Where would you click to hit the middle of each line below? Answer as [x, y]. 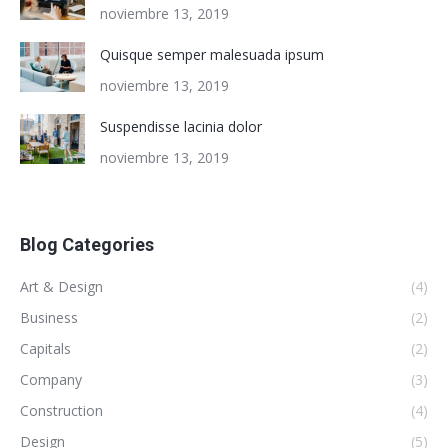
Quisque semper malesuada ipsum [212, 55]
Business [49, 318]
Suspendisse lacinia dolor [181, 127]
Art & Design [61, 287]
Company [51, 380]
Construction [61, 411]
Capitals [45, 349]
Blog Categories [87, 245]
